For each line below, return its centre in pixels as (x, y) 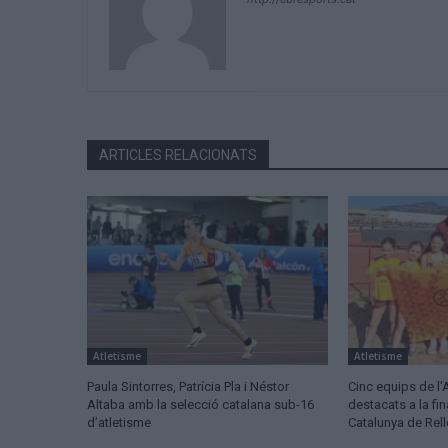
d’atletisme (119, 423)
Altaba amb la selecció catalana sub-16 (200, 405)
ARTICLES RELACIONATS (178, 155)
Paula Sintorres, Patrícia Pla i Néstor (188, 387)
